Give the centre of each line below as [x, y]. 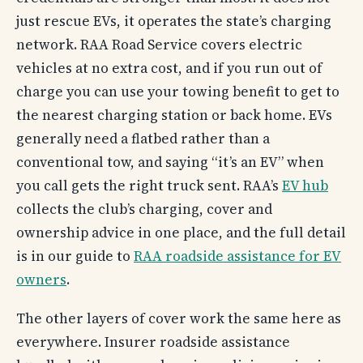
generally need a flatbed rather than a [143, 139]
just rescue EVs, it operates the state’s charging [174, 21]
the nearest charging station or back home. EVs [174, 115]
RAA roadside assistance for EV [237, 256]
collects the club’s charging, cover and [144, 209]
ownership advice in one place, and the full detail [181, 233]
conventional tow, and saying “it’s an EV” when [170, 162]
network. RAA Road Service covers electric [159, 45]
